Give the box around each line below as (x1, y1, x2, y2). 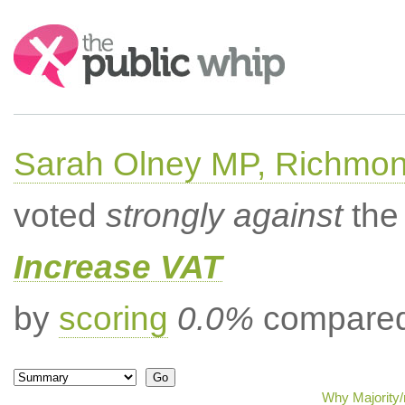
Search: (13, 25, 63, 41)
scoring (58, 300, 168, 337)
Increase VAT (13, 249, 222, 286)
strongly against (105, 197, 343, 234)
